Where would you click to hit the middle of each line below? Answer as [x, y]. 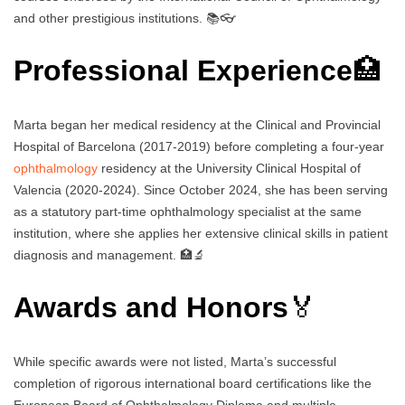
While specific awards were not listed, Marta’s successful [175, 361]
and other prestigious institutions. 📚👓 [124, 18]
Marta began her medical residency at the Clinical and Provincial [197, 124]
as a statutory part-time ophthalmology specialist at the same [188, 211]
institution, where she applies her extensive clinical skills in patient [201, 233]
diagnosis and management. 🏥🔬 [109, 254]
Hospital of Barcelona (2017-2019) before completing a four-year [199, 146]
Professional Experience [183, 71]
